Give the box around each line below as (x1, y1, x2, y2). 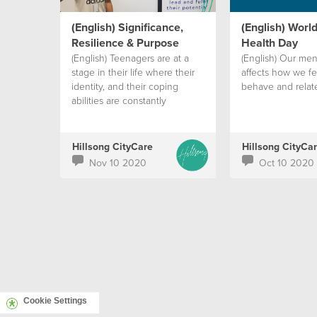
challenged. (71, 108, 122, 121)
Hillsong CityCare (71, 139, 153, 154)
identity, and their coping (71, 79, 178, 93)
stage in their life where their (71, 65, 195, 79)
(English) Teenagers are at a (71, 51, 189, 64)
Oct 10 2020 (258, 156, 314, 170)
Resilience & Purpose (71, 35, 179, 51)
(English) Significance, (71, 19, 183, 35)
